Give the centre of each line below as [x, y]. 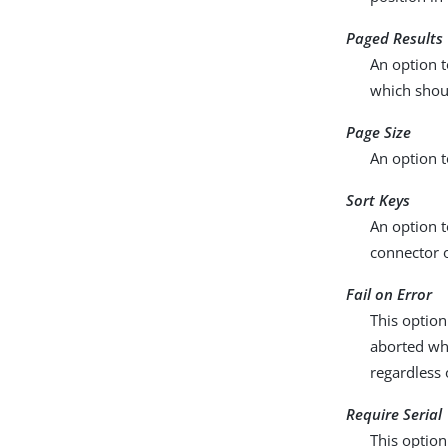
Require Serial [394, 414]
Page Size [379, 132]
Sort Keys [378, 200]
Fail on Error [389, 294]
